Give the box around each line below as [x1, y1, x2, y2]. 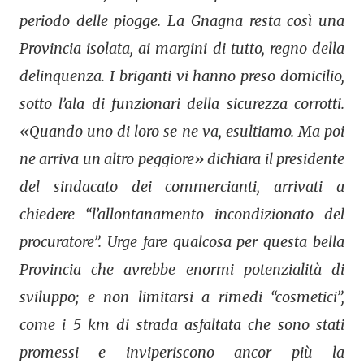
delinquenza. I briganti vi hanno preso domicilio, [19, 66, 344, 85]
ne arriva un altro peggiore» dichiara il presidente [19, 149, 344, 168]
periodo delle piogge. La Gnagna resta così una [19, 11, 344, 30]
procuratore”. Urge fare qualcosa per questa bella [19, 232, 344, 251]
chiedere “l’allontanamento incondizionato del [19, 204, 344, 223]
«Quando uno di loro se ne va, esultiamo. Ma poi [19, 121, 344, 141]
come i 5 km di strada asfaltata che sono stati [19, 314, 344, 334]
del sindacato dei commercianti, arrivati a [19, 176, 344, 196]
